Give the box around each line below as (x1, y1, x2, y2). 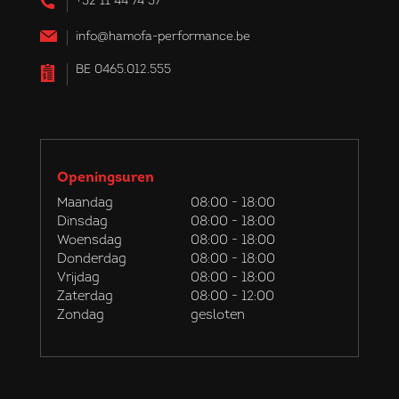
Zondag (56, 309, 104, 322)
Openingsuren (56, 171, 154, 185)
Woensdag (56, 234, 122, 248)
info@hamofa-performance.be (75, 30, 250, 44)
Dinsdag (56, 216, 108, 229)
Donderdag (56, 253, 126, 266)
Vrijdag (56, 272, 100, 285)
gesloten (190, 309, 245, 322)
